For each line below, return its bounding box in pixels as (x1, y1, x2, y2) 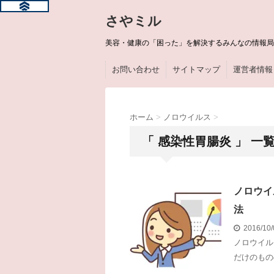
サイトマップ (172, 65, 220, 74)
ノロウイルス (163, 113, 211, 122)
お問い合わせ (112, 65, 160, 74)
